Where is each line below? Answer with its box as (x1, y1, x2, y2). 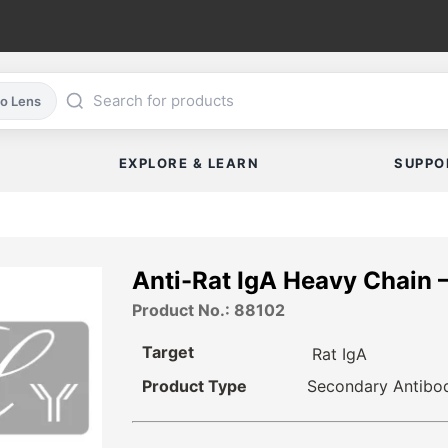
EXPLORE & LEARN (118, 155, 260, 172)
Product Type (142, 376, 247, 397)
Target (142, 342, 194, 363)
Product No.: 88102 (132, 300, 285, 321)
